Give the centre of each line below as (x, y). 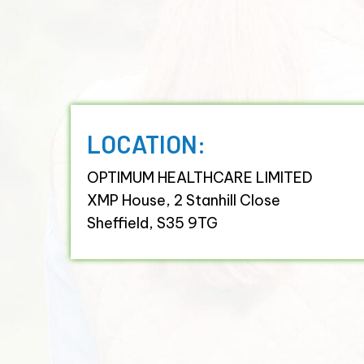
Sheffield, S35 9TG (153, 223)
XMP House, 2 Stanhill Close (184, 200)
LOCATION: (147, 143)
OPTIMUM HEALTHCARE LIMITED (200, 177)
